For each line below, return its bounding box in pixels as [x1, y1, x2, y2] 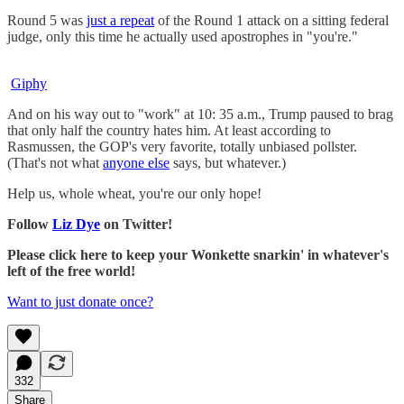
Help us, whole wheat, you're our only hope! [7, 186, 262, 202]
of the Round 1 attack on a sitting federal [154, 13, 389, 29]
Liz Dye [52, 216, 100, 233]
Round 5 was [7, 13, 87, 29]
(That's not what [7, 155, 103, 171]
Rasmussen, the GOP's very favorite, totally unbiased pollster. [7, 139, 357, 155]
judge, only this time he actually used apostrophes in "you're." [7, 29, 358, 45]
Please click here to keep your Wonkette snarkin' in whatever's [7, 247, 389, 263]
